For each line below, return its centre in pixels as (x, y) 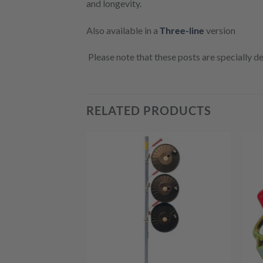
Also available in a (123, 30)
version (221, 30)
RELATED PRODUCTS (149, 111)
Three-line (182, 30)
